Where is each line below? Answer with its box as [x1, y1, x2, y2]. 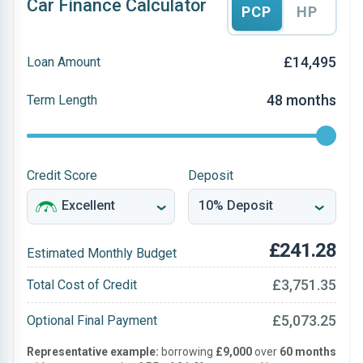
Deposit [188, 168, 233, 183]
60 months [280, 345, 336, 358]
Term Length [27, 92, 97, 108]
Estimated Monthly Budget [27, 246, 177, 261]
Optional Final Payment [27, 312, 157, 328]
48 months [267, 92, 336, 109]
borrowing [159, 345, 216, 358]
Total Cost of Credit [27, 276, 137, 293]
